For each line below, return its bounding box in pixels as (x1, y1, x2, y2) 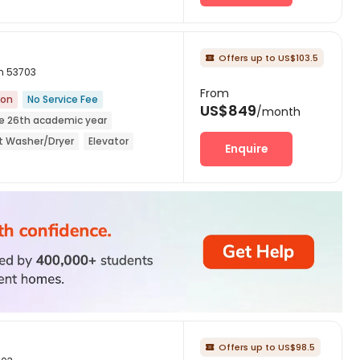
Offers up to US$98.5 (219, 340, 315, 354)
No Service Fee (27, 92, 98, 107)
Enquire (224, 141, 268, 157)
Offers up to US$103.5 (219, 51, 318, 65)
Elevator (88, 134, 129, 149)
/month (256, 104, 301, 121)
